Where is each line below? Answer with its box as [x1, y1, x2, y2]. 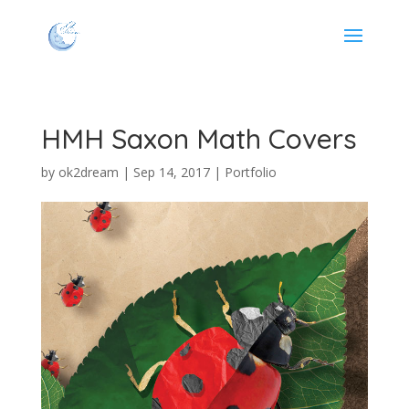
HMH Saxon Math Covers [40, 121, 357, 156]
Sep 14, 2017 [132, 163, 210, 181]
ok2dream [58, 163, 119, 181]
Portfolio [224, 163, 277, 181]
